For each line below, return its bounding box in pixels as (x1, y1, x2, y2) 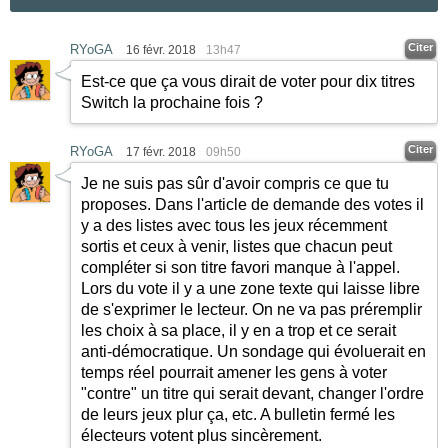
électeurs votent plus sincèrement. (81, 426, 322, 444)
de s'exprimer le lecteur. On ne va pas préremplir (81, 300, 422, 318)
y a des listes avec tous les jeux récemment (81, 216, 387, 234)
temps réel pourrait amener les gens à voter (81, 363, 387, 381)
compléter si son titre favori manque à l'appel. (81, 258, 400, 276)
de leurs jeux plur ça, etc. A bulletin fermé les (81, 405, 395, 423)
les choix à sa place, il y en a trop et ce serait (81, 321, 396, 339)
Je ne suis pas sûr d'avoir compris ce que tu (81, 174, 389, 192)
